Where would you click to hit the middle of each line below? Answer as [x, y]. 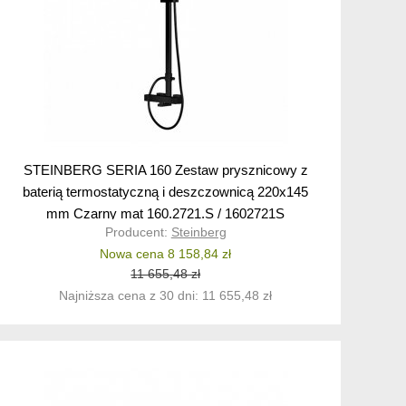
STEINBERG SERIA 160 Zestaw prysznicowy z [165, 170]
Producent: [138, 232]
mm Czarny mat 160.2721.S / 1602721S [166, 214]
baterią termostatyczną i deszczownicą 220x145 [166, 192]
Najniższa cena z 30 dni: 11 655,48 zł [166, 296]
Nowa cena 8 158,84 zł [166, 254]
